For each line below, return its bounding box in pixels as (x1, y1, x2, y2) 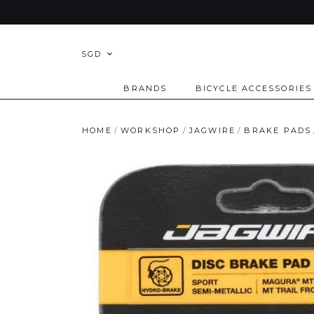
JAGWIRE (189, 125, 236, 135)
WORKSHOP (121, 125, 181, 135)
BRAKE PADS (244, 125, 312, 135)
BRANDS (123, 83, 168, 93)
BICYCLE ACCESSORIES (195, 83, 313, 93)
